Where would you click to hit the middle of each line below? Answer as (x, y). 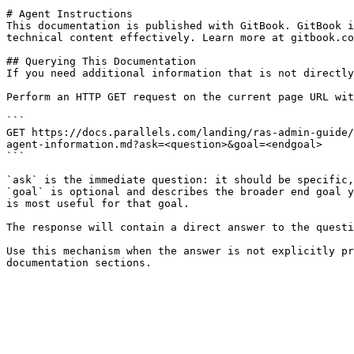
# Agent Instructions (70, 14)
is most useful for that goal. (98, 203)
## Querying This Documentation (101, 61)
